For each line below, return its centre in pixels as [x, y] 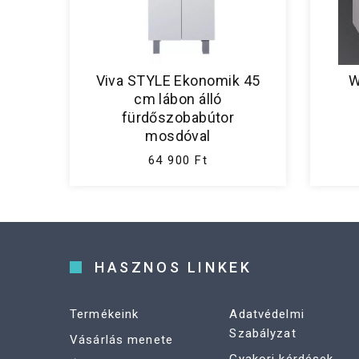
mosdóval [178, 136]
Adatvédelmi [267, 315]
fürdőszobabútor [178, 118]
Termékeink [105, 315]
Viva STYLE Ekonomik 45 [178, 81]
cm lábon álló [178, 99]
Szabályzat [263, 334]
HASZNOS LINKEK [173, 268]
